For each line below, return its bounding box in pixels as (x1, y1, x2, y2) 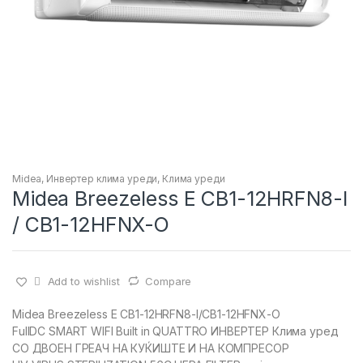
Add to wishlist (47, 274, 120, 288)
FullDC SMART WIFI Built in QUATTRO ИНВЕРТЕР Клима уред (12, 324, 339, 339)
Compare (145, 274, 192, 288)
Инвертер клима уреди (46, 172, 158, 185)
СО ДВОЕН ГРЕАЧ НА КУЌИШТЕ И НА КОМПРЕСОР (12, 341, 289, 356)
